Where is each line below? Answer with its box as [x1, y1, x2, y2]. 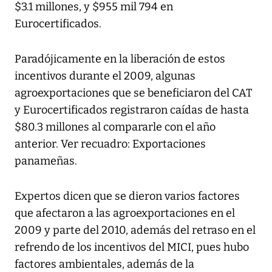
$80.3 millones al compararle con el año [15, 120, 216, 134]
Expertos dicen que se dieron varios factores [15, 189, 240, 203]
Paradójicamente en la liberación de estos [15, 52, 225, 66]
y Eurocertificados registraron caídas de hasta [15, 103, 249, 117]
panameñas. [15, 154, 77, 168]
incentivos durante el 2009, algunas [15, 69, 195, 83]
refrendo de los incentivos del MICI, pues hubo [15, 240, 249, 254]
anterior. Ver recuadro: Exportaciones [15, 137, 206, 151]
